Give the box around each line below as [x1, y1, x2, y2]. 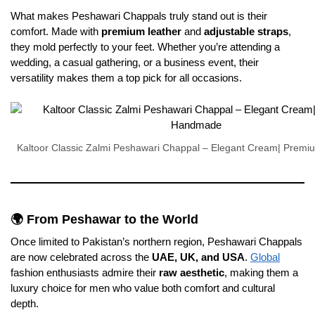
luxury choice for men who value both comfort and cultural [11, 281, 275, 294]
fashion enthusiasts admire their [11, 266, 159, 278]
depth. [11, 297, 39, 309]
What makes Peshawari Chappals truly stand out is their [11, 10, 267, 22]
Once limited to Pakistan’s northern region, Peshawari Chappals [11, 235, 302, 247]
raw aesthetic [159, 266, 224, 278]
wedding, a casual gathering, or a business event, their [11, 56, 259, 69]
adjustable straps [204, 25, 288, 38]
